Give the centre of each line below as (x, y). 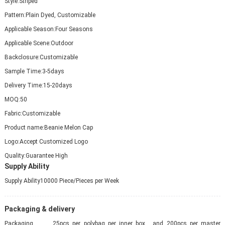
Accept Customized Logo (53, 141)
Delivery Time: (24, 85)
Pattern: (15, 15)
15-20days (58, 85)
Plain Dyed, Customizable (60, 15)
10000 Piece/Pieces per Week (79, 181)
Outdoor (62, 43)
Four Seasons (74, 29)
